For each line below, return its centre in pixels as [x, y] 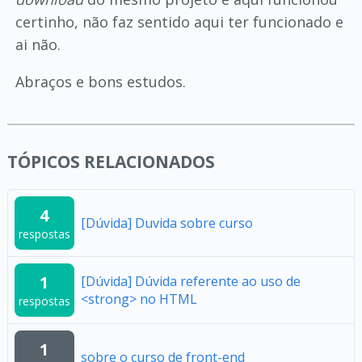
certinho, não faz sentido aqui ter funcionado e [179, 22]
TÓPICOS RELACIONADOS [111, 162]
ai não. [38, 44]
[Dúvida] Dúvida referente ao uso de [190, 281]
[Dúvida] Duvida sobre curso [166, 223]
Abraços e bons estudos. [100, 82]
